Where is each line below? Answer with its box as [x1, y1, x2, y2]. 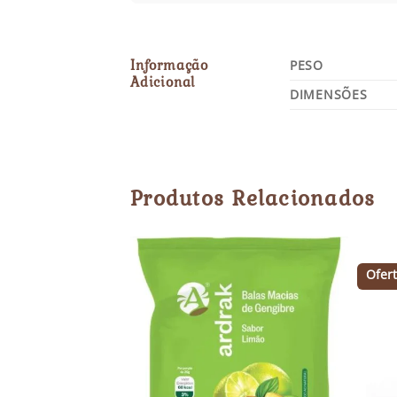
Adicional [130, 71, 196, 93]
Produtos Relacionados [130, 182, 376, 215]
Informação [130, 54, 209, 76]
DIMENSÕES [290, 86, 368, 104]
